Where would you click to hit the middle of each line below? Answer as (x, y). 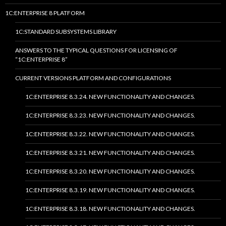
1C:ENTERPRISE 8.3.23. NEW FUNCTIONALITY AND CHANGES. (110, 116)
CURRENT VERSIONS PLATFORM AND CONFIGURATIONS (93, 78)
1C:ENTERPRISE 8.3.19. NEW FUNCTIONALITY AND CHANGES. (110, 190)
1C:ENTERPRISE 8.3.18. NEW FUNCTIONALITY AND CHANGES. (110, 209)
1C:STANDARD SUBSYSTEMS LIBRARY (66, 32)
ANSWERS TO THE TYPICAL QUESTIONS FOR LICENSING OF (96, 50)
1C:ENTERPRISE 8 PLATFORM (45, 13)
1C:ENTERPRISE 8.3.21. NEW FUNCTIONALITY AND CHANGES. (110, 153)
